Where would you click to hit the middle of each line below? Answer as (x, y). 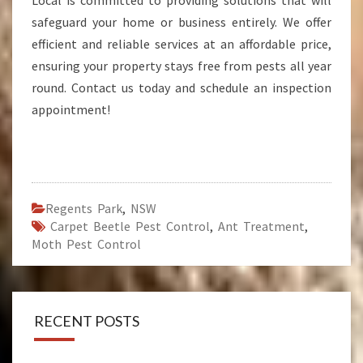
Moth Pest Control (86, 244)
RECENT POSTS (87, 321)
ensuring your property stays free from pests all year (181, 66)
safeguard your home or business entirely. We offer (181, 22)
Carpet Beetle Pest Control (130, 226)
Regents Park (84, 208)
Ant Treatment (261, 226)
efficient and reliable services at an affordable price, (181, 44)
